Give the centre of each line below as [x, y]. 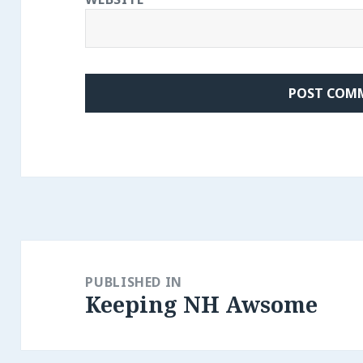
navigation [66, 278]
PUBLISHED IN [134, 282]
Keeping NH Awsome [202, 305]
